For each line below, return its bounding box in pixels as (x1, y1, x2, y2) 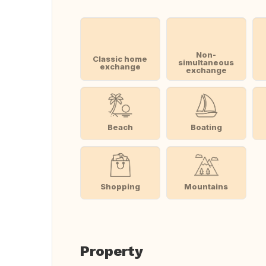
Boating (190, 122, 222, 132)
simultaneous (178, 58, 235, 67)
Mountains (184, 181, 229, 191)
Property (80, 243, 143, 259)
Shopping (100, 181, 140, 191)
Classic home (93, 53, 148, 64)
